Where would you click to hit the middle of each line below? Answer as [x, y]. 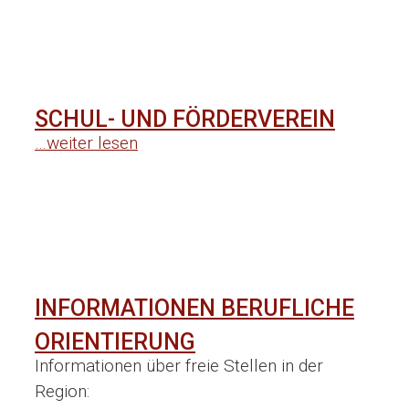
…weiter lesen [86, 143]
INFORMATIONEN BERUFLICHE [194, 308]
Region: [62, 391]
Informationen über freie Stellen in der [179, 365]
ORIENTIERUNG [115, 341]
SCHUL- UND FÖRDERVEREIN [185, 120]
